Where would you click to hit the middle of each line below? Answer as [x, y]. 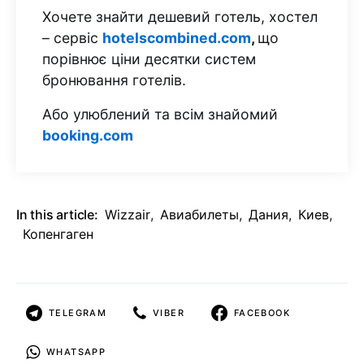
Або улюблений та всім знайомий [160, 114]
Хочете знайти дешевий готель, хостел [180, 17]
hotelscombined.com [177, 38]
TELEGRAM [78, 313]
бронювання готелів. [114, 80]
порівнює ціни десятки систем [149, 59]
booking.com [88, 135]
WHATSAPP [76, 352]
